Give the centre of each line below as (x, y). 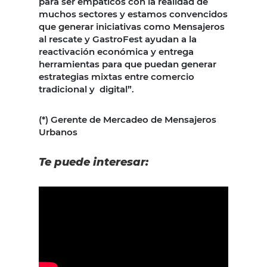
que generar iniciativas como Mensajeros (132, 26)
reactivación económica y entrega (116, 51)
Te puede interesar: (95, 162)
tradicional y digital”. (86, 89)
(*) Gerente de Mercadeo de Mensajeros (128, 119)
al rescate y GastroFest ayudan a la (118, 39)
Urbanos (58, 132)
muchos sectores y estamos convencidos (133, 14)
